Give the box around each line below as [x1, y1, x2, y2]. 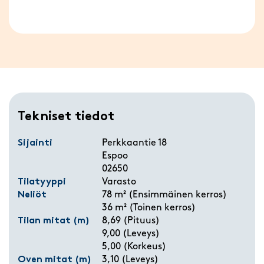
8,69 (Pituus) [102, 216, 160, 226]
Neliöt [18, 190, 47, 200]
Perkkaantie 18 [102, 138, 167, 148]
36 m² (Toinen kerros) [102, 203, 196, 213]
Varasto [102, 177, 136, 187]
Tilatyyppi [18, 177, 66, 187]
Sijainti [18, 138, 52, 148]
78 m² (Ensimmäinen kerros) [102, 190, 227, 200]
